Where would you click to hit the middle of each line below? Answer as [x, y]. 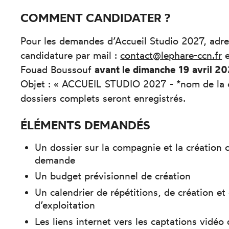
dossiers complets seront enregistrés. [103, 98]
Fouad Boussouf [58, 69]
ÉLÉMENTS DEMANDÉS [86, 125]
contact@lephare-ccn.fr [171, 55]
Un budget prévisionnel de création [113, 176]
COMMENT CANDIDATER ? [96, 18]
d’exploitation [65, 205]
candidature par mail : [71, 55]
